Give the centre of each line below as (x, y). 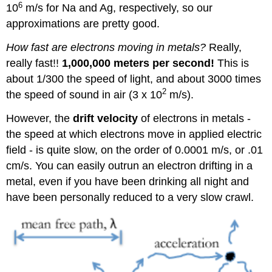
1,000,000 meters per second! (138, 63)
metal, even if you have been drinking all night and (128, 181)
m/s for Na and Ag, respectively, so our (118, 8)
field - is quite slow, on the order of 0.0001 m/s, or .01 (135, 150)
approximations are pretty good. (83, 24)
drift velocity (106, 118)
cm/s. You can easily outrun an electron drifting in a (130, 165)
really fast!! (34, 63)
